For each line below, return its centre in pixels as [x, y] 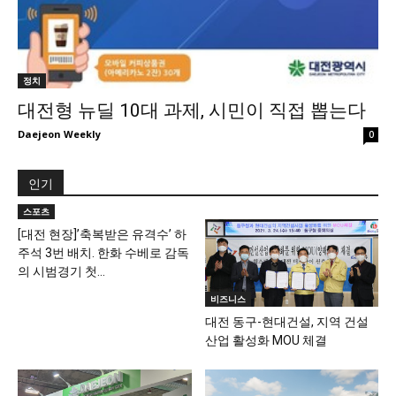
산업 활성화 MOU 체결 [266, 340]
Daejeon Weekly [59, 134]
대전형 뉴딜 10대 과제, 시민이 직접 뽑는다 [192, 110]
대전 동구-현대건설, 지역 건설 [286, 321]
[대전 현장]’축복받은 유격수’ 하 [102, 234]
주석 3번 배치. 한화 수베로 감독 [103, 253]
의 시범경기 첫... [61, 271]
